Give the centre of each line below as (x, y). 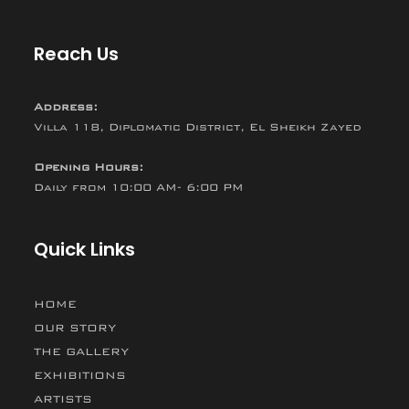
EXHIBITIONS (80, 375)
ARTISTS (63, 399)
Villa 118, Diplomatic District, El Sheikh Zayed (198, 126)
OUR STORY (75, 327)
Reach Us (77, 53)
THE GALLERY (82, 351)
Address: (66, 106)
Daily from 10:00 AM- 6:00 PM (139, 187)
